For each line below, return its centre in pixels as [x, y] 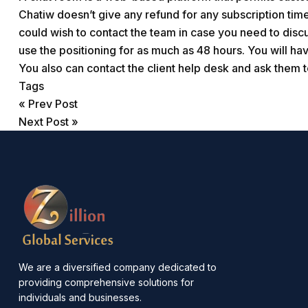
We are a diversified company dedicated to [118, 267]
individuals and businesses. [80, 298]
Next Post [44, 122]
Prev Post [53, 104]
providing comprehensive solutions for [106, 283]
